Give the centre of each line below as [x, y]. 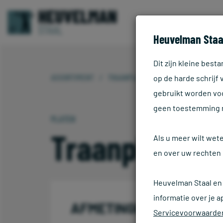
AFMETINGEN [112, 208]
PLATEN [63, 119]
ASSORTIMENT [72, 77]
